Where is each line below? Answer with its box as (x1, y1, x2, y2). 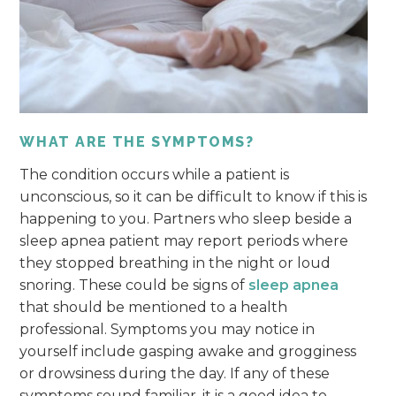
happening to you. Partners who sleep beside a (19, 209, 353, 227)
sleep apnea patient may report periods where (19, 232, 349, 249)
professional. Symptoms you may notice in (19, 320, 316, 338)
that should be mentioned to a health (19, 298, 288, 316)
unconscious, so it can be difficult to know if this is (19, 187, 368, 205)
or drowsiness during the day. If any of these (19, 364, 331, 382)
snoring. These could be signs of (19, 276, 249, 293)
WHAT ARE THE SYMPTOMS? (19, 133, 255, 150)
